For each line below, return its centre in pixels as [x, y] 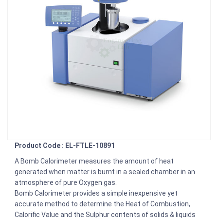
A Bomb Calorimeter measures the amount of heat [94, 161]
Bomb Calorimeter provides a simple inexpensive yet [96, 193]
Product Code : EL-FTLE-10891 [65, 145]
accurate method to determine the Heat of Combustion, [102, 204]
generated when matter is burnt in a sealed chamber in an [105, 172]
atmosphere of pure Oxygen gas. [66, 182]
